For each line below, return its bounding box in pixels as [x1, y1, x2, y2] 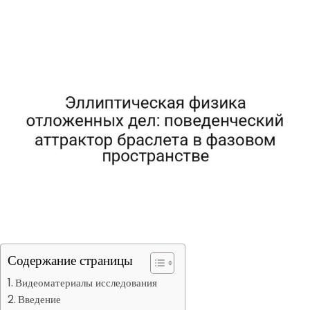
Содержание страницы [8, 251, 133, 270]
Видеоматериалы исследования [15, 275, 158, 290]
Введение [18, 292, 62, 307]
